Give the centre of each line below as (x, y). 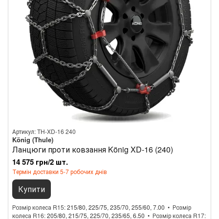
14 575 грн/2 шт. (40, 162)
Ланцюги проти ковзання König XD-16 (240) (93, 149)
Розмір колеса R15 (38, 207)
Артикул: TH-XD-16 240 (44, 131)
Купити (32, 189)
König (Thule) (33, 140)
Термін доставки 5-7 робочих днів (60, 171)
